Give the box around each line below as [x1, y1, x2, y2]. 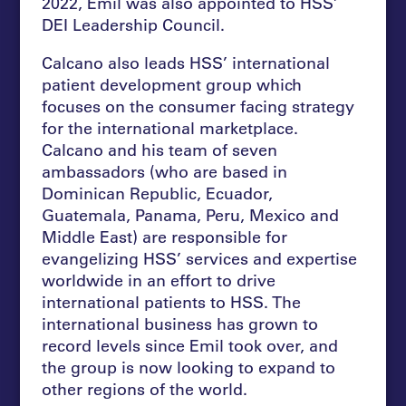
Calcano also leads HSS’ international [42, 51, 331, 73]
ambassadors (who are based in [42, 159, 288, 182]
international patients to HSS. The [42, 290, 302, 313]
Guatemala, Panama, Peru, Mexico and [42, 203, 340, 226]
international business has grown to [42, 312, 319, 334]
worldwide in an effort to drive [42, 268, 276, 291]
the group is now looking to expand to [42, 355, 336, 378]
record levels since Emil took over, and [42, 333, 339, 356]
